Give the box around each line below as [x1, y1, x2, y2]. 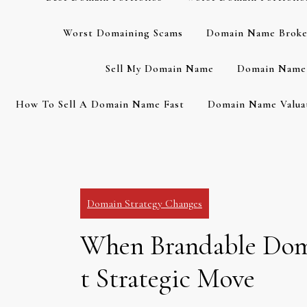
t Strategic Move [80, 262, 255, 295]
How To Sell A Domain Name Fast [15, 98, 184, 110]
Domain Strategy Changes [87, 197, 202, 210]
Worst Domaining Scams [63, 27, 183, 39]
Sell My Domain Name [105, 62, 214, 75]
